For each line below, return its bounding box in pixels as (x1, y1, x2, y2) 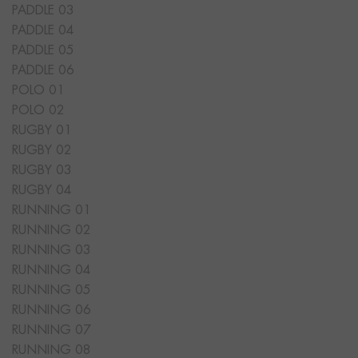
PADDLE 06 (12, 64, 74, 78)
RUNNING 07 (12, 324, 91, 337)
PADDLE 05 (12, 44, 74, 58)
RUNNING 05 (12, 284, 91, 297)
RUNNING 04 (12, 264, 91, 277)
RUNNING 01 (12, 204, 91, 217)
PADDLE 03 (12, 4, 74, 18)
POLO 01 (12, 84, 65, 97)
